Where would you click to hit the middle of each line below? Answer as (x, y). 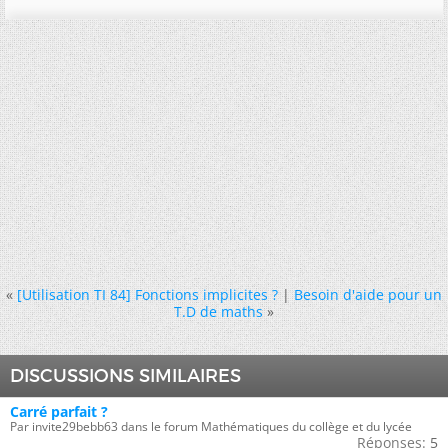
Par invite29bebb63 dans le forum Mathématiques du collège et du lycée (211, 427)
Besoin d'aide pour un (368, 295)
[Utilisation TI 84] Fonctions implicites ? (147, 295)
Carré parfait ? (59, 412)
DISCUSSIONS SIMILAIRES (125, 376)
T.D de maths (218, 312)
